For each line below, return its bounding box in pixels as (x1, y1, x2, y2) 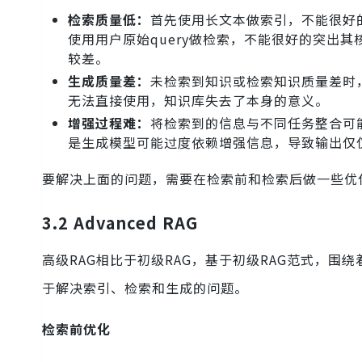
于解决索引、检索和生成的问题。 (42, 278, 248, 298)
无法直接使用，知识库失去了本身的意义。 (68, 90, 329, 111)
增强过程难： (68, 113, 150, 133)
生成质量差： (68, 71, 150, 91)
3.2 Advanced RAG (42, 211, 198, 235)
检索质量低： (68, 10, 150, 30)
